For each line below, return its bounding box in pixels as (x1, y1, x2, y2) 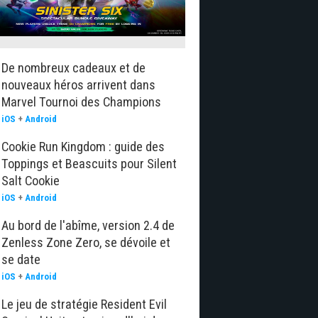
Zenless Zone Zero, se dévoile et (1, 235, 170, 250)
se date (1, 252, 40, 267)
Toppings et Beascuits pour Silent (1, 156, 177, 171)
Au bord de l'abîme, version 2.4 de (1, 218, 175, 233)
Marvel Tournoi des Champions (1, 94, 161, 109)
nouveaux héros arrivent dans (1, 77, 155, 92)
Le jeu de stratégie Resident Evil (1, 297, 167, 312)
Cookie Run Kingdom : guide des (1, 139, 165, 154)
